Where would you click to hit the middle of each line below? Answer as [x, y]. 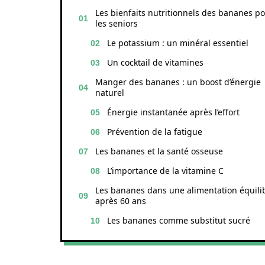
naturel [110, 93]
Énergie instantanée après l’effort [173, 112]
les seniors [117, 23]
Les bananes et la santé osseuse [159, 151]
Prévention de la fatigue [155, 132]
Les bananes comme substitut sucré [179, 220]
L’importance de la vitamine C [165, 171]
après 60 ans [121, 201]
